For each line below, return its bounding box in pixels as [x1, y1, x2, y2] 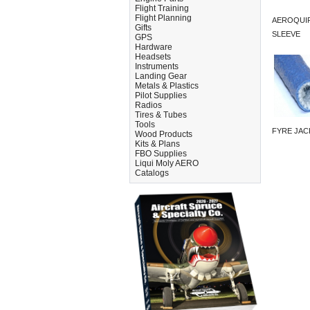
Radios [135, 100, 162, 110]
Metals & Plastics [135, 81, 199, 91]
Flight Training [135, 3, 189, 13]
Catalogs [135, 168, 169, 178]
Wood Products [135, 129, 192, 139]
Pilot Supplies [135, 91, 187, 100]
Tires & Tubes [135, 110, 187, 120]
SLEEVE [272, 30, 300, 39]
